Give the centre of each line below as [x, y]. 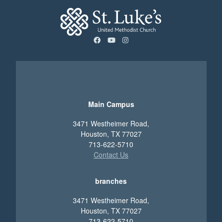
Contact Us [111, 154]
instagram [143, 39]
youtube [127, 39]
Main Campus [111, 104]
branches [111, 181]
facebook [114, 39]
